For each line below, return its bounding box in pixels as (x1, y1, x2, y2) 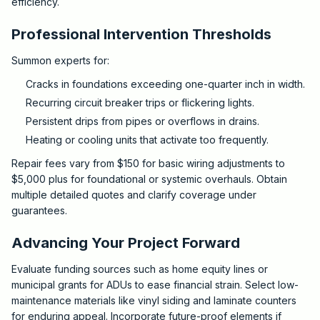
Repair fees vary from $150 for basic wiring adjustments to (11, 157, 285, 169)
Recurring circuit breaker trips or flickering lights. (26, 96, 254, 109)
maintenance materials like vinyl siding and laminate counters (11, 294, 296, 306)
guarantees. (11, 204, 67, 216)
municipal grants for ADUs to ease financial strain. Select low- (11, 279, 299, 291)
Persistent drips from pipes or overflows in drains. (26, 115, 259, 127)
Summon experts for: (11, 54, 109, 66)
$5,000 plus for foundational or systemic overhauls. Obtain (11, 173, 287, 185)
